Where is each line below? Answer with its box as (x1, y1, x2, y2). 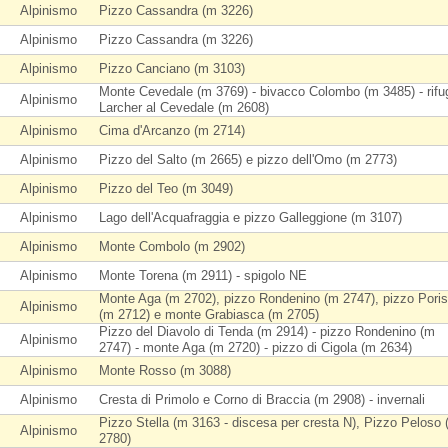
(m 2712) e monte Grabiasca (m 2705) (99, 307, 319, 322)
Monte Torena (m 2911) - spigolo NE (99, 268, 307, 283)
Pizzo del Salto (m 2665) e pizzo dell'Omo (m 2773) (99, 152, 397, 167)
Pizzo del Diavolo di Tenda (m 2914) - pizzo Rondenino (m (99, 324, 435, 339)
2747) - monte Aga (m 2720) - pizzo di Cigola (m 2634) (99, 340, 412, 355)
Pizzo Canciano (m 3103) (99, 61, 245, 76)
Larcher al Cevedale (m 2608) (99, 100, 269, 115)
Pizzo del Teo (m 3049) (99, 181, 233, 196)
